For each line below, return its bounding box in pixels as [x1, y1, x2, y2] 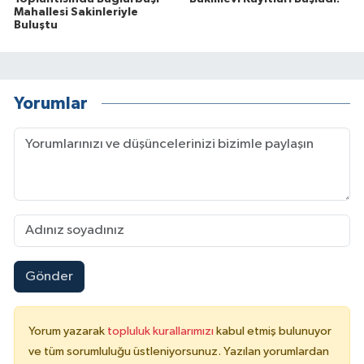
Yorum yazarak [28, 325, 107, 338]
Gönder [24, 270, 73, 284]
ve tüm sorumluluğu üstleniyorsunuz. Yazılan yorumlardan [28, 345, 329, 358]
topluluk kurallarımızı [107, 325, 216, 338]
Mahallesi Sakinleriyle [14, 6, 138, 18]
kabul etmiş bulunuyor [216, 325, 331, 338]
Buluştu [14, 19, 58, 31]
